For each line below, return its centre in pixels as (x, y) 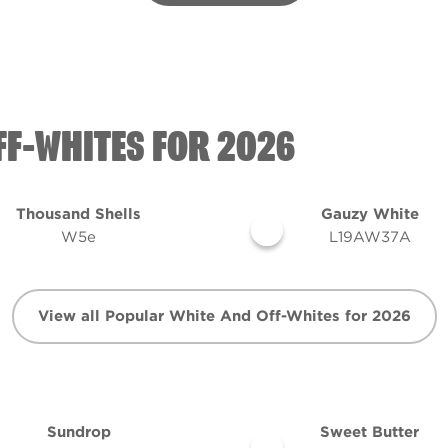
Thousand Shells (78, 214)
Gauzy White (369, 214)
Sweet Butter (369, 432)
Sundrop (78, 432)
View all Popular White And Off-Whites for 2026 (224, 316)
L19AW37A (369, 237)
